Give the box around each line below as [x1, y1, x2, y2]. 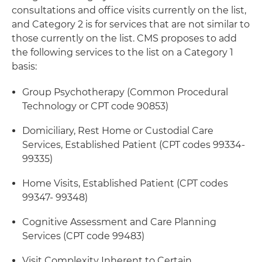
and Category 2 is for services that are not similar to [12, 19, 250, 30]
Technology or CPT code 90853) [22, 101, 168, 112]
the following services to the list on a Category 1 [12, 47, 233, 58]
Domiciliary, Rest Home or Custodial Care [22, 125, 213, 136]
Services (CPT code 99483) [22, 230, 144, 242]
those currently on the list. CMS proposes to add [12, 33, 237, 44]
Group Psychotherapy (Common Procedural [22, 87, 228, 98]
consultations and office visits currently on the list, [12, 5, 246, 16]
